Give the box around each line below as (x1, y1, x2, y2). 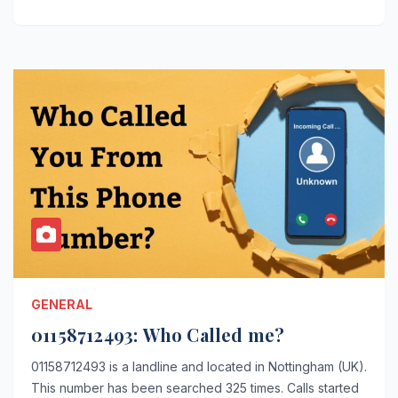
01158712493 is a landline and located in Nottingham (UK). (31, 358, 367, 374)
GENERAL (31, 296, 92, 312)
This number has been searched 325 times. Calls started (31, 379, 359, 395)
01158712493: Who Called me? (31, 322, 285, 346)
